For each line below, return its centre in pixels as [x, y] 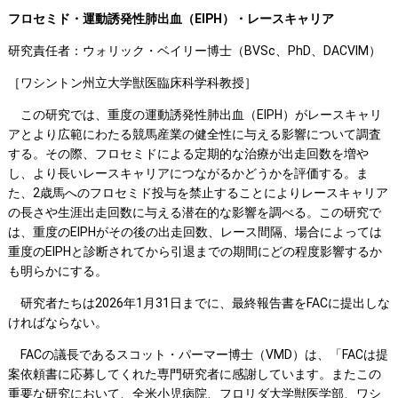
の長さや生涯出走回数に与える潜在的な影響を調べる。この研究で [194, 213]
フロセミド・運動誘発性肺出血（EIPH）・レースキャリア [171, 19]
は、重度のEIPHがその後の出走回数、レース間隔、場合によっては [195, 232]
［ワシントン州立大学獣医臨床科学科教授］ [132, 83]
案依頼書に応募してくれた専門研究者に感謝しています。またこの [194, 374]
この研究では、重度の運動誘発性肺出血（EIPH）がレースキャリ [195, 115]
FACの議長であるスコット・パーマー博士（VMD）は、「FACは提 [198, 355]
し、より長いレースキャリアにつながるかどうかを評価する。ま [188, 174]
